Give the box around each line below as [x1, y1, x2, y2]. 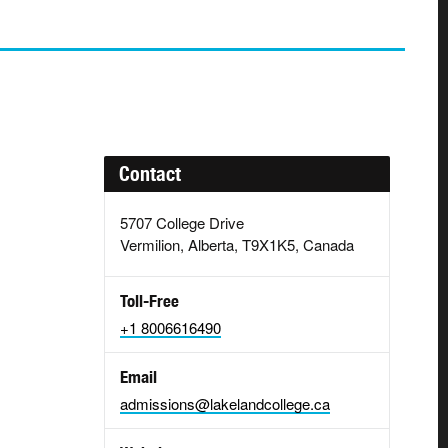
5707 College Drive [120, 212, 245, 234]
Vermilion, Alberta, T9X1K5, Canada [120, 234, 355, 256]
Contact [119, 162, 182, 186]
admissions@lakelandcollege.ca [120, 393, 331, 415]
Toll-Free [120, 291, 180, 312]
